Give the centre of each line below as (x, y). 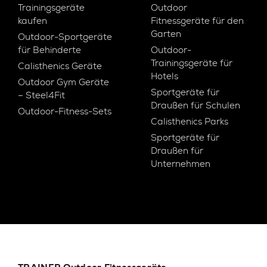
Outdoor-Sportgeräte (65, 37)
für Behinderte (49, 50)
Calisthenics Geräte (60, 66)
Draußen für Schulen (196, 105)
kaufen (32, 21)
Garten (166, 34)
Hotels (165, 76)
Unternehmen (181, 164)
